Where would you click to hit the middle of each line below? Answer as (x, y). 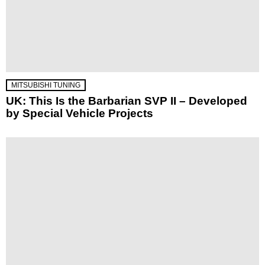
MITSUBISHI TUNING (46, 85)
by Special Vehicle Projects (80, 113)
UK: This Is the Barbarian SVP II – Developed (127, 101)
